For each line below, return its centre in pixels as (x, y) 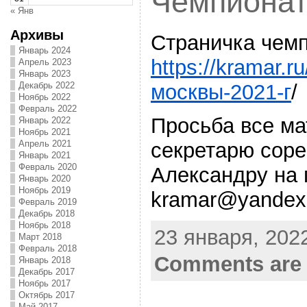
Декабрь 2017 (46, 272)
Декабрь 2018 (46, 213)
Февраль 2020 (47, 167)
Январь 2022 (44, 120)
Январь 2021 (44, 155)
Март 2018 (40, 237)
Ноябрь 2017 (44, 283)
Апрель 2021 (45, 144)
